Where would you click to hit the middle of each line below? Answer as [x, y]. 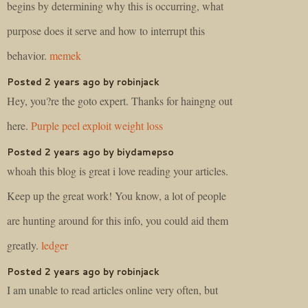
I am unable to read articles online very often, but [112, 290]
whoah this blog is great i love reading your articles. [118, 170]
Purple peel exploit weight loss [97, 125]
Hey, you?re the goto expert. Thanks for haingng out [120, 100]
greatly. [24, 245]
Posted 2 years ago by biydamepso [90, 152]
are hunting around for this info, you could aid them [118, 220]
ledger [55, 245]
